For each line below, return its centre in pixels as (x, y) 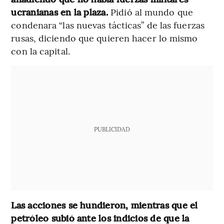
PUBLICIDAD (112, 129)
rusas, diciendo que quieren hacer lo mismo (104, 37)
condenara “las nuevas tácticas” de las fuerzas (108, 24)
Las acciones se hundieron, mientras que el (104, 204)
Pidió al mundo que (152, 11)
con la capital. (40, 50)
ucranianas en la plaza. (61, 11)
